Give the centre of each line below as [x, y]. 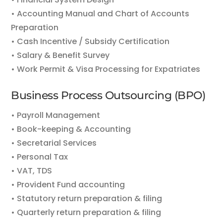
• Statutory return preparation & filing [87, 198]
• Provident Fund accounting [68, 185]
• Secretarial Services [54, 143]
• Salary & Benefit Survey [60, 55]
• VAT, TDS [32, 171]
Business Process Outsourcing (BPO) [108, 95]
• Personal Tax [40, 157]
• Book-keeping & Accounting [71, 129]
